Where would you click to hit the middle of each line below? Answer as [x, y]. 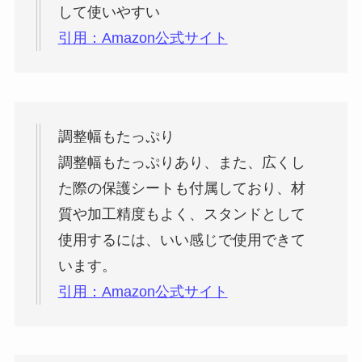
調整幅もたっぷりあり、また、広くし [181, 162]
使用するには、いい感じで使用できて [181, 240]
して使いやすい [109, 13]
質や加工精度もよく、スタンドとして [181, 214]
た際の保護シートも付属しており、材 [181, 188]
